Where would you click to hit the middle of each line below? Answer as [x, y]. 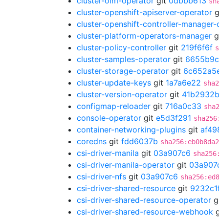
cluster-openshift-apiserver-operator [144, 12]
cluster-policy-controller [121, 47]
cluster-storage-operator [123, 71]
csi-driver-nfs [101, 176]
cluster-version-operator [122, 94]
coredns [92, 141]
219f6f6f [197, 47]
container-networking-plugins [131, 130]
